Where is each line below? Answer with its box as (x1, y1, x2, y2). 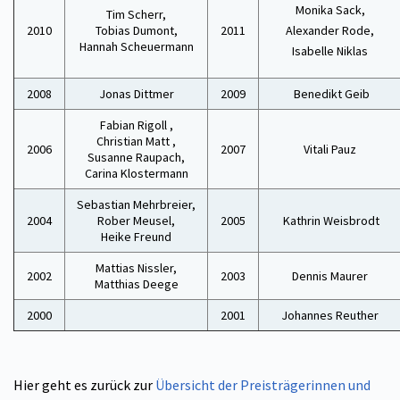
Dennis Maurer (292, 268, 368, 284)
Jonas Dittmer (98, 86, 174, 102)
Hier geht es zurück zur (13, 376, 155, 394)
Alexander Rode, (286, 22, 374, 38)
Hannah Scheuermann (79, 38, 194, 54)
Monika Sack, (295, 2, 365, 18)
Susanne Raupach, (87, 149, 185, 165)
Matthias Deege (94, 276, 179, 292)
